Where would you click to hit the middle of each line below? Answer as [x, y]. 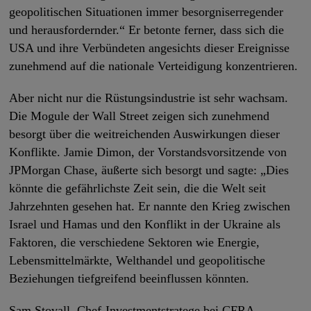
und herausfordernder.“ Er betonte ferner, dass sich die [147, 30]
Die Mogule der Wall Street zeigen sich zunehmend [140, 116]
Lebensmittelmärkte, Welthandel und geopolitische [137, 261]
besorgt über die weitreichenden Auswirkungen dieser [145, 134]
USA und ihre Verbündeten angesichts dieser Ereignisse [150, 48]
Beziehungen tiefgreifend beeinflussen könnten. [129, 279]
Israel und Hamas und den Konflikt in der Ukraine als [145, 225]
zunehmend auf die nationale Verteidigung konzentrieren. [154, 66]
